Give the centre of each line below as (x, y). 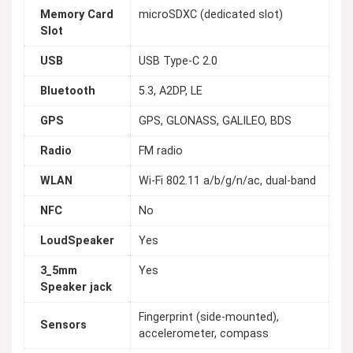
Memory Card (77, 15)
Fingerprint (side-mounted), (209, 318)
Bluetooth (68, 91)
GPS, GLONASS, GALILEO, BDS (215, 121)
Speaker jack (76, 288)
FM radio (161, 151)
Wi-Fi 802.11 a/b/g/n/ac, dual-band (227, 181)
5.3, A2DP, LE (171, 91)
